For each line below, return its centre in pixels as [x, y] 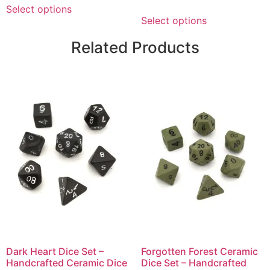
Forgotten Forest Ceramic [199, 251]
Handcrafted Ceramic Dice [67, 262]
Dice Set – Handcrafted [194, 262]
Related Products [135, 47]
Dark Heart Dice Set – [55, 251]
